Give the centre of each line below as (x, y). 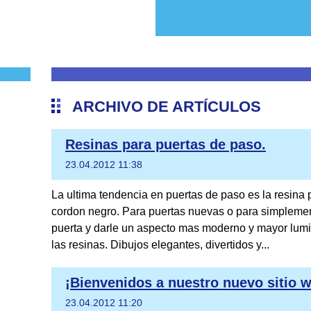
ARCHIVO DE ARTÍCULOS (167, 107)
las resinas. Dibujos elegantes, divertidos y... (160, 245)
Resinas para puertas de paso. (166, 144)
